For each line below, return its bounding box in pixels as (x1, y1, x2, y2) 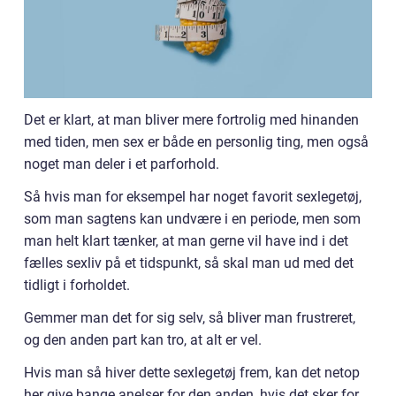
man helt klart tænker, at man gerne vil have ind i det (24, 232, 348, 249)
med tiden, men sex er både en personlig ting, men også (24, 133, 369, 150)
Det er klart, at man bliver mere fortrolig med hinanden (24, 110, 359, 128)
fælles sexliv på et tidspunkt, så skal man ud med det (24, 254, 354, 271)
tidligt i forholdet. (24, 276, 130, 293)
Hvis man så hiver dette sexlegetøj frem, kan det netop (24, 363, 360, 381)
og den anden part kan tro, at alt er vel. (24, 331, 262, 348)
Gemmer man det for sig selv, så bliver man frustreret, (24, 308, 355, 326)
